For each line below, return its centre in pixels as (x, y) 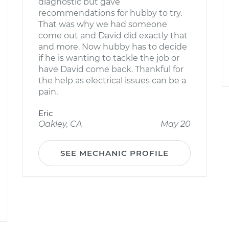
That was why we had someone (103, 24)
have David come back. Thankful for (111, 69)
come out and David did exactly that (113, 36)
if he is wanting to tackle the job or (109, 58)
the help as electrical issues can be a (112, 81)
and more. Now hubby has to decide (113, 47)
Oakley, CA (60, 124)
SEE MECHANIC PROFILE (114, 153)
